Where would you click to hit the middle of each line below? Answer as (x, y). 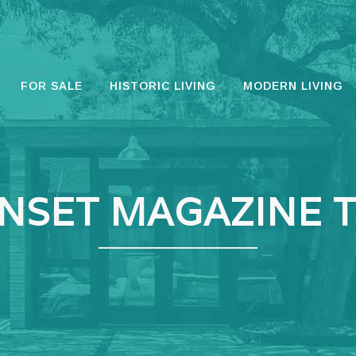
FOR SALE (52, 86)
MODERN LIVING (293, 86)
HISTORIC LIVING (163, 86)
